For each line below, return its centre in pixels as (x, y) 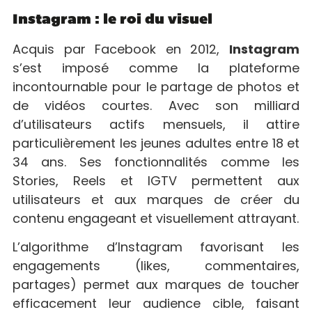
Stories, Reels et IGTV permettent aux (156, 180)
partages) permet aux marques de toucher (156, 285)
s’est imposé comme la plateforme (156, 68)
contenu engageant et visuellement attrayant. (156, 218)
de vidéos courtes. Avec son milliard (156, 105)
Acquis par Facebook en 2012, (121, 49)
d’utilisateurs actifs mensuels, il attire (156, 124)
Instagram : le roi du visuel (112, 20)
